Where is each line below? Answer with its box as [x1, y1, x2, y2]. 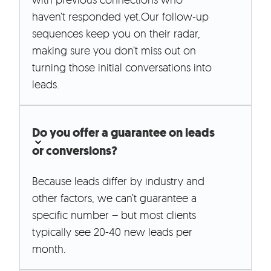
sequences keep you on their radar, [32, 27, 200, 41]
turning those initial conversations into [32, 60, 212, 74]
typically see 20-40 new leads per [32, 225, 192, 239]
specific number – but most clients [32, 208, 196, 222]
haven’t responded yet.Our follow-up [32, 10, 209, 24]
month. [32, 242, 66, 256]
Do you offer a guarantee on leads [32, 125, 215, 142]
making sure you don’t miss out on [32, 44, 196, 57]
